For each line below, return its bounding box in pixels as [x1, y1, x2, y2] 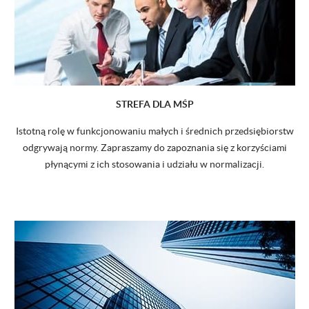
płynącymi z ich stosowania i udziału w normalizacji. [45, 158, 264, 170]
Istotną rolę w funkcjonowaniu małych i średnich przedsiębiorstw [15, 125, 294, 137]
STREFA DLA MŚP [115, 98, 194, 110]
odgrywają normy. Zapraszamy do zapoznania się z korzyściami [22, 141, 287, 153]
